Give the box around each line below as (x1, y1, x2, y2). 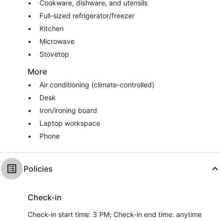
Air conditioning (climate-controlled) (39, 80, 154, 89)
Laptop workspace (39, 118, 100, 127)
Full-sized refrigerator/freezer (39, 11, 135, 20)
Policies (24, 163, 53, 174)
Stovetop (39, 49, 69, 58)
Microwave (39, 37, 74, 45)
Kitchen (39, 24, 64, 33)
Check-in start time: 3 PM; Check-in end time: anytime (28, 210, 202, 219)
